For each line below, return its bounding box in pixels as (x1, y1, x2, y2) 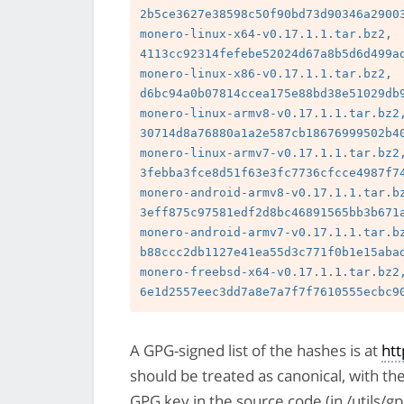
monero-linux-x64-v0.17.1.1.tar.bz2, (140, 26, 393, 41)
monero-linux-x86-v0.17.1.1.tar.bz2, (140, 66, 393, 80)
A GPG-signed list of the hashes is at (130, 340, 381, 362)
